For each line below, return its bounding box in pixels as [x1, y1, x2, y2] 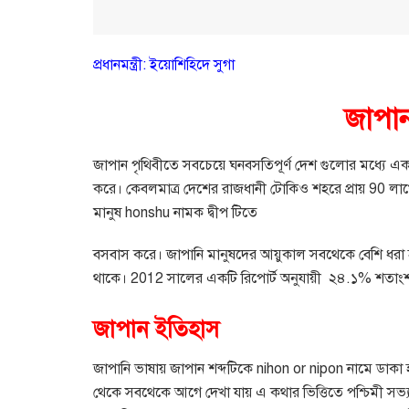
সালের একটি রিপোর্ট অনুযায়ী [167, 269, 321, 288]
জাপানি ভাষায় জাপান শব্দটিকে [93, 359, 253, 378]
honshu [121, 204, 173, 223]
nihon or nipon [253, 359, 347, 378]
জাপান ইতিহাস [93, 315, 219, 344]
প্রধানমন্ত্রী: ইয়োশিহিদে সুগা [93, 56, 235, 75]
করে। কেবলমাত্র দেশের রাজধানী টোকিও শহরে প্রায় [93, 180, 365, 199]
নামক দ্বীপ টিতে [173, 204, 257, 223]
